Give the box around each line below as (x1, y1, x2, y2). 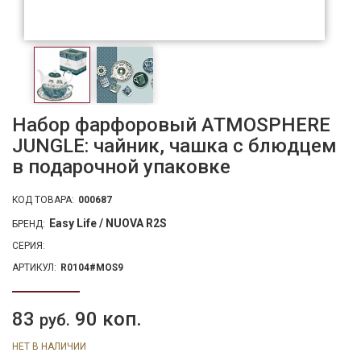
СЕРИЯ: (12, 239, 45, 251)
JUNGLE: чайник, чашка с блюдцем (12, 134, 337, 157)
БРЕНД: (12, 218, 45, 230)
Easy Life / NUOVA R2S (49, 216, 167, 230)
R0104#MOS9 (60, 261, 123, 273)
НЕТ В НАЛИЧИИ (12, 340, 86, 352)
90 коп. (70, 307, 142, 330)
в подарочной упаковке (12, 155, 230, 178)
